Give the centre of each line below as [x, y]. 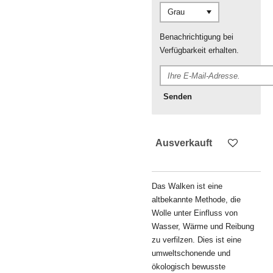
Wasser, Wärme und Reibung [203, 226]
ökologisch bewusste [189, 266]
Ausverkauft [184, 143]
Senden [178, 96]
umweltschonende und [191, 253]
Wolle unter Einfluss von [195, 213]
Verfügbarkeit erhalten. [199, 50]
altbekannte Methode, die [196, 199]
